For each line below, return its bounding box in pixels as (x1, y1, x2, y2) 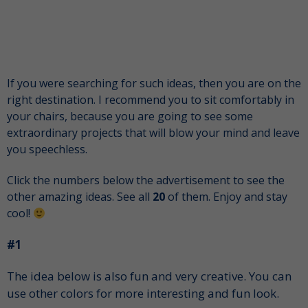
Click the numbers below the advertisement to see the (7, 173, 285, 188)
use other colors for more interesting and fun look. (7, 285, 279, 301)
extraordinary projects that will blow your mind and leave (7, 125, 300, 140)
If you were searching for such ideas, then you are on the (7, 76, 301, 91)
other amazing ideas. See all (7, 189, 153, 204)
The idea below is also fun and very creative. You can (7, 268, 291, 284)
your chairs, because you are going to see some (7, 109, 253, 124)
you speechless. (7, 142, 87, 157)
